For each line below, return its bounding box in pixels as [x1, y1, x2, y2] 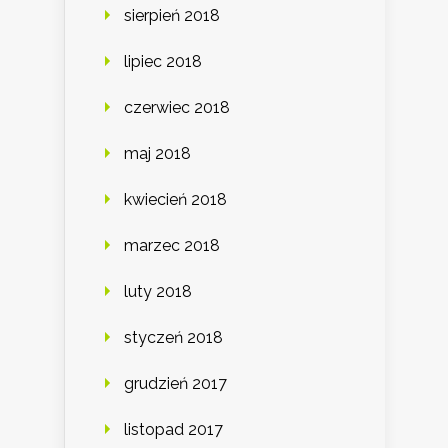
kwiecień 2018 [124, 190, 227, 210]
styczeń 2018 [124, 328, 223, 348]
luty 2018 [124, 282, 192, 302]
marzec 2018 [124, 236, 220, 256]
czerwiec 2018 [124, 98, 230, 118]
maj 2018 [124, 144, 191, 164]
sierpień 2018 [124, 6, 220, 26]
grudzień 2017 [124, 374, 227, 394]
